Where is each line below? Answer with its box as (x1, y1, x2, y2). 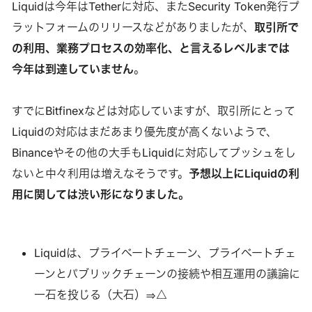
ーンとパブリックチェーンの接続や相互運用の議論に (33, 266, 300, 281)
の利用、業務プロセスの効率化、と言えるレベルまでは (11, 40, 290, 55)
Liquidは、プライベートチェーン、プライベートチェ (33, 245, 296, 260)
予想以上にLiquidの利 (188, 166, 299, 180)
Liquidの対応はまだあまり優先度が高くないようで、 (11, 124, 277, 139)
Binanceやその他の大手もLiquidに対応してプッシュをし (11, 145, 296, 159)
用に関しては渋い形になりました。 (11, 187, 189, 201)
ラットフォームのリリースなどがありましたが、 (11, 19, 254, 34)
